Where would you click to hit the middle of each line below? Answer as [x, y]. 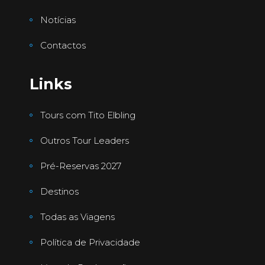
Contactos [63, 45]
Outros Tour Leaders [85, 140]
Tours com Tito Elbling [88, 115]
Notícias [58, 20]
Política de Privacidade [90, 242]
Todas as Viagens [77, 216]
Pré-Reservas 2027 [81, 166]
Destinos [59, 191]
